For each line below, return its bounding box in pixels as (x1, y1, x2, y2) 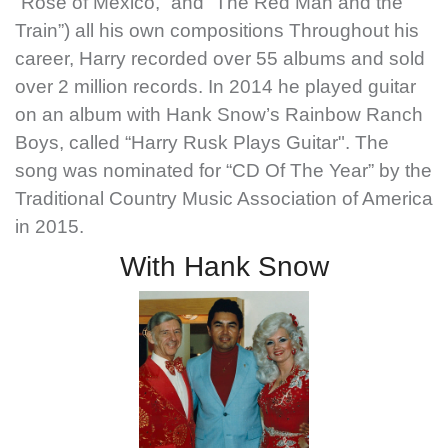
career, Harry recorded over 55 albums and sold (15, 48, 425, 70)
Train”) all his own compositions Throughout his (15, 20, 419, 42)
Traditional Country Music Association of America (15, 188, 433, 210)
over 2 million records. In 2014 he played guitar (15, 76, 416, 98)
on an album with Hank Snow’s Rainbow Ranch (15, 104, 423, 126)
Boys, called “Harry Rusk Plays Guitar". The (15, 132, 389, 154)
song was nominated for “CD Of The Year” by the (15, 160, 432, 182)
